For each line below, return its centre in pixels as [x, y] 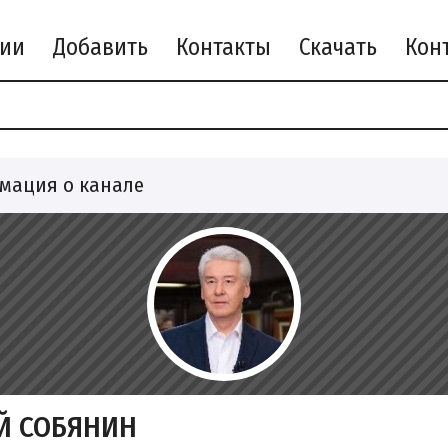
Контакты [224, 47]
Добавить [101, 47]
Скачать [338, 47]
